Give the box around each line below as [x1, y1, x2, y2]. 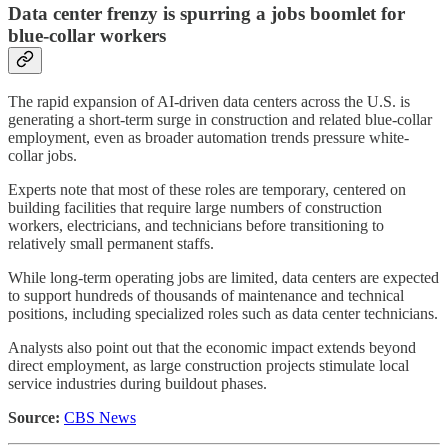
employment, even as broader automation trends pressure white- [8, 128, 409, 146]
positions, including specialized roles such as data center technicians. [8, 304, 438, 322]
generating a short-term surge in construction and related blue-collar [8, 110, 432, 128]
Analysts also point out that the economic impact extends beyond [8, 338, 416, 356]
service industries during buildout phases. [8, 374, 267, 392]
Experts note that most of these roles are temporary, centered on [8, 180, 406, 198]
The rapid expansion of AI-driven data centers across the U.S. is [8, 92, 410, 110]
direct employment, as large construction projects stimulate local [8, 356, 409, 374]
